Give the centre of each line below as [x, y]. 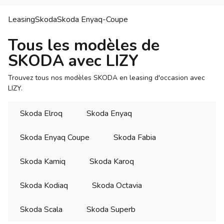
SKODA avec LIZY [73, 61]
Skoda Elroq [41, 114]
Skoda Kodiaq [44, 186]
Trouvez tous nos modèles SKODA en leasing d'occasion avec [106, 78]
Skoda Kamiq [43, 162]
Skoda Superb [111, 210]
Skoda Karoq [112, 162]
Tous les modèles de [84, 45]
